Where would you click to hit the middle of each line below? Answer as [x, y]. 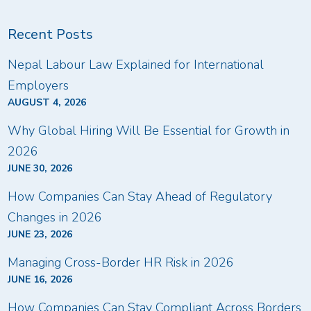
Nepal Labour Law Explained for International [136, 64]
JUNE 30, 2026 [40, 168]
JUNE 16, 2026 [40, 279]
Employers [39, 85]
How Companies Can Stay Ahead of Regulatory [140, 196]
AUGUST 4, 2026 [47, 102]
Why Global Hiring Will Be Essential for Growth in [149, 130]
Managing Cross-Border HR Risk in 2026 [121, 262]
